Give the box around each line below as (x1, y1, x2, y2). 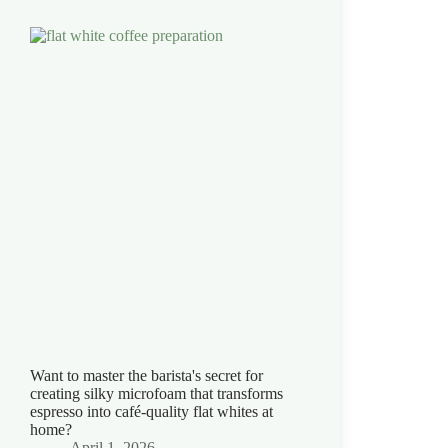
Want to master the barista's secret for (30, 366, 263, 384)
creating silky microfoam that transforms (30, 384, 283, 402)
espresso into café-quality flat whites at (30, 402, 273, 420)
